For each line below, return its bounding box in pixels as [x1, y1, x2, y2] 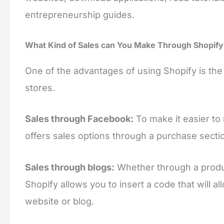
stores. [25, 82, 55, 93]
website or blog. [25, 196, 94, 207]
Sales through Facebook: [25, 113, 133, 124]
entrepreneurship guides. [25, 9, 134, 20]
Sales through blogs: [25, 162, 114, 173]
